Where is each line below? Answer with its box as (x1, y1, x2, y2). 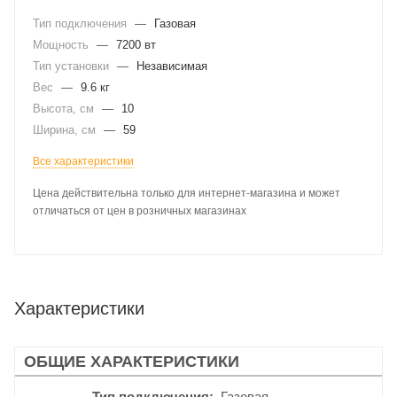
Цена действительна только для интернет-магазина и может (33, 187, 340, 199)
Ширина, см (33, 123, 99, 136)
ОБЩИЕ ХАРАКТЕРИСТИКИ (24, 352, 239, 370)
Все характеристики (33, 155, 134, 167)
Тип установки (33, 59, 113, 73)
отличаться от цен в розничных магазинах (33, 205, 246, 217)
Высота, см (33, 102, 97, 115)
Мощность (33, 38, 92, 51)
